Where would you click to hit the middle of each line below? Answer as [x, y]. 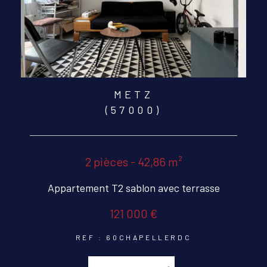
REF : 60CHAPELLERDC [133, 237]
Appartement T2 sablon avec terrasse [133, 188]
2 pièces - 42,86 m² [133, 162]
